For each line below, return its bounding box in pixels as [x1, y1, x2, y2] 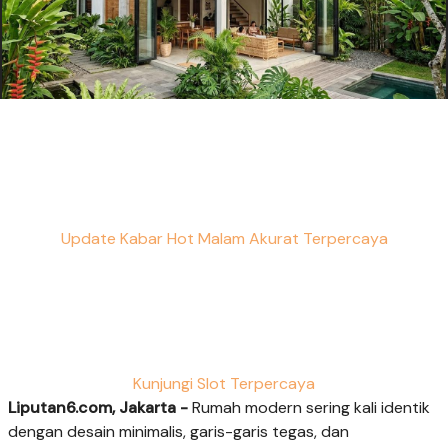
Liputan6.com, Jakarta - [8, 396, 188, 418]
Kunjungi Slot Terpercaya [133, 372, 315, 394]
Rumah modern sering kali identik [188, 396, 430, 418]
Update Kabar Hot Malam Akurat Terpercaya [60, 228, 388, 250]
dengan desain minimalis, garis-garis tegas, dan [8, 420, 349, 442]
